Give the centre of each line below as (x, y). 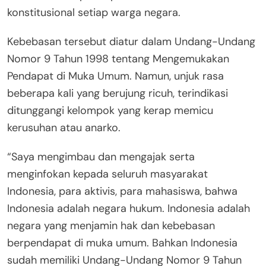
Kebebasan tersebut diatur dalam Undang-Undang (131, 41)
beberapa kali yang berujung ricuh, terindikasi (118, 93)
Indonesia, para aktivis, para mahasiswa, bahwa (122, 191)
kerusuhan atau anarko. (64, 127)
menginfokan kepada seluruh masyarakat (107, 174)
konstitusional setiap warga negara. (94, 12)
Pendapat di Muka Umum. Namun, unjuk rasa (115, 76)
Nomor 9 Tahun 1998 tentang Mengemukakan (118, 58)
